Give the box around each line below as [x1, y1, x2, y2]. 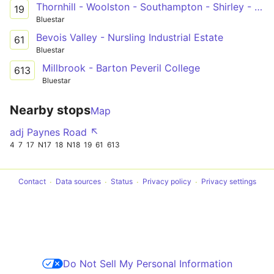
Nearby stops [10, 102, 91, 117]
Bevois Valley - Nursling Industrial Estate [36, 31, 223, 43]
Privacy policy [142, 177, 191, 187]
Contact [18, 177, 46, 187]
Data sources [55, 177, 101, 187]
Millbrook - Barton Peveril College [42, 61, 200, 74]
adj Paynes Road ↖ [10, 125, 99, 138]
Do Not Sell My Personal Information [62, 257, 232, 270]
